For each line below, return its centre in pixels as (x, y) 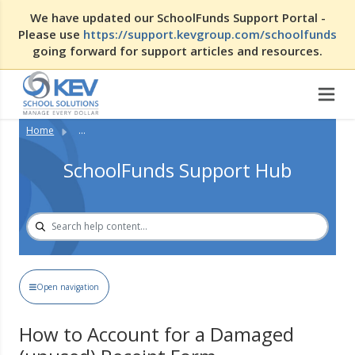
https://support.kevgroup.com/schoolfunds (210, 34)
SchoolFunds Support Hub (177, 170)
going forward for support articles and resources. (177, 51)
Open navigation (68, 287)
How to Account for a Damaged (157, 334)
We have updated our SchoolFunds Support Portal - (177, 17)
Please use (51, 34)
